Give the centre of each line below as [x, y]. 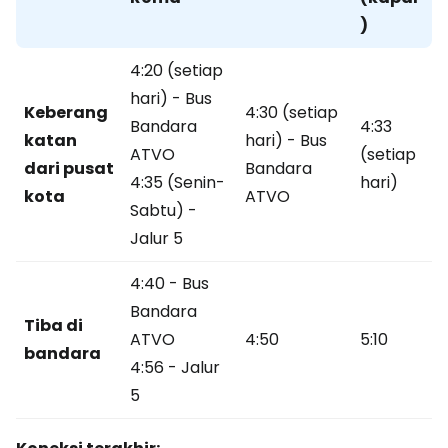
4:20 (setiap [176, 71]
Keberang [66, 113]
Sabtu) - [163, 211]
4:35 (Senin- [177, 183]
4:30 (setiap [291, 113]
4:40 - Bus [169, 284]
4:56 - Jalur [175, 368]
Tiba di [53, 326]
